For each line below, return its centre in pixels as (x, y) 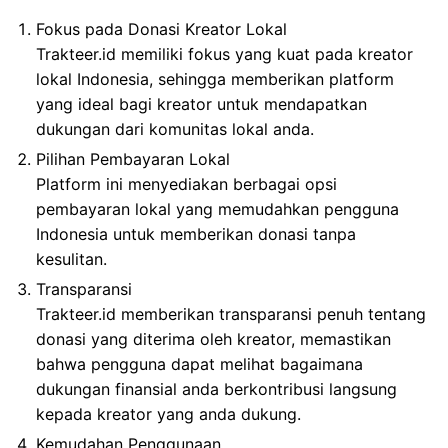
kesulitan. (71, 258)
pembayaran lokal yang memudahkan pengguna (217, 208)
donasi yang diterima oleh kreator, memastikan (213, 338)
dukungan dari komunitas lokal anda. (175, 128)
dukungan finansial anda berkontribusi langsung (216, 388)
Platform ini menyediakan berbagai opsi (186, 183)
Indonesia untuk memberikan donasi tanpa (196, 233)
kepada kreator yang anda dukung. (168, 413)
